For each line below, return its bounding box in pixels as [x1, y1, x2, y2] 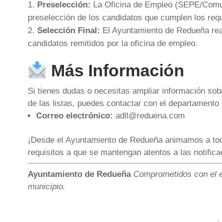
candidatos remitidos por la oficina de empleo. [27, 38, 198, 48]
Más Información [47, 61, 185, 80]
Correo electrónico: [36, 111, 113, 121]
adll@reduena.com [112, 111, 185, 121]
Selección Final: [37, 25, 100, 35]
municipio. [27, 182, 65, 192]
